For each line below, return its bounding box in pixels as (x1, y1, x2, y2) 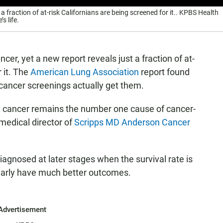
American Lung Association (30, 67, 139, 77)
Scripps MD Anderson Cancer (74, 117, 190, 127)
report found (139, 67, 190, 77)
